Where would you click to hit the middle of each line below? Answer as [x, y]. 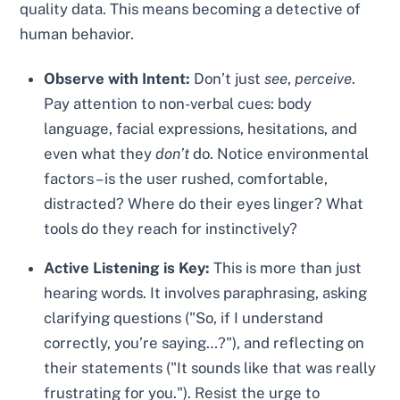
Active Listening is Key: [127, 268]
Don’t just [228, 78]
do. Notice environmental [279, 153]
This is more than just [286, 268]
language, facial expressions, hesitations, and [201, 128]
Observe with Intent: [117, 78]
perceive [324, 78]
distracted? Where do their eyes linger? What [204, 203]
